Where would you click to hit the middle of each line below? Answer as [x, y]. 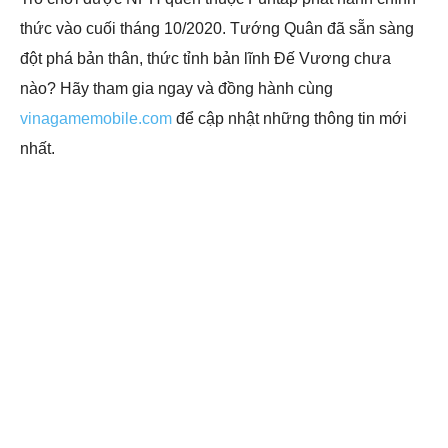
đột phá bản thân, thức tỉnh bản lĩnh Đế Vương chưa [205, 58]
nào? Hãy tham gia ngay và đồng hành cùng [176, 88]
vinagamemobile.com [96, 118]
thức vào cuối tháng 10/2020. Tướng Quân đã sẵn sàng [217, 28]
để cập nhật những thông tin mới [289, 118]
